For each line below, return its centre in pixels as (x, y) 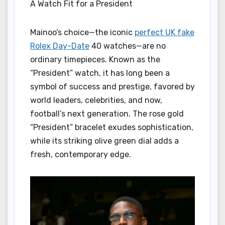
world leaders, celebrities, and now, (96, 100)
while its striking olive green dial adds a (104, 141)
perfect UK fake (164, 33)
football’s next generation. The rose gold (107, 114)
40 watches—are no (128, 46)
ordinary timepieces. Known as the (95, 60)
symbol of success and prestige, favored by (113, 87)
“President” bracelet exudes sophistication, (112, 128)
